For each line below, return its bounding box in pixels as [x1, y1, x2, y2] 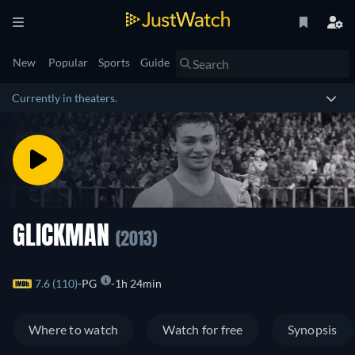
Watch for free [162, 322, 243, 338]
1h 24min [115, 277, 162, 291]
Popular [48, 55, 88, 69]
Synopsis [287, 322, 338, 338]
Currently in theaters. [12, 91, 117, 105]
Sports [98, 55, 130, 69]
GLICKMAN [13, 225, 116, 250]
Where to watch [29, 322, 119, 338]
